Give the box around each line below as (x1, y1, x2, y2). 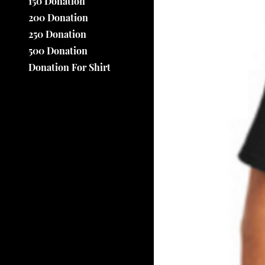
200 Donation (28, 11, 88, 24)
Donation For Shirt (28, 60, 111, 73)
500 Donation (28, 44, 88, 57)
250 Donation (28, 27, 86, 40)
